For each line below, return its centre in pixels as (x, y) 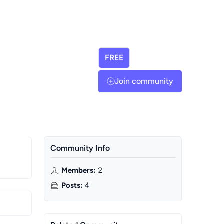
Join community (144, 81)
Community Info (80, 148)
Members (77, 170)
